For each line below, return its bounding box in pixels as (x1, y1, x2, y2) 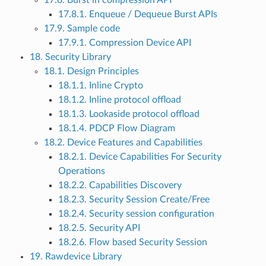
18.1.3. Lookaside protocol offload (58, 109, 199, 119)
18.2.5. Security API (58, 223, 140, 233)
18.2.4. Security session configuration (58, 209, 214, 219)
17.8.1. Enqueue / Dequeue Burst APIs (58, 9, 217, 20)
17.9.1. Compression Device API (58, 38, 191, 48)
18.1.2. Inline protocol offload (58, 95, 181, 105)
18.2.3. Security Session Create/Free (58, 195, 210, 205)
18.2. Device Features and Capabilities (43, 138, 202, 148)
